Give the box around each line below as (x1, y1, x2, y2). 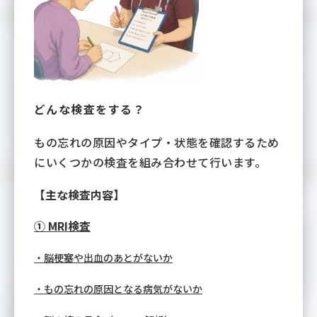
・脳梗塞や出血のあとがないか (34, 250, 173, 265)
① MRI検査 (34, 217, 91, 234)
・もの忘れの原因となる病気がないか (34, 281, 202, 296)
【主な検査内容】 (34, 185, 125, 203)
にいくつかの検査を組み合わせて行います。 (34, 153, 267, 171)
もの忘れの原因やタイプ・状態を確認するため (34, 133, 279, 151)
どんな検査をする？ (34, 100, 145, 117)
